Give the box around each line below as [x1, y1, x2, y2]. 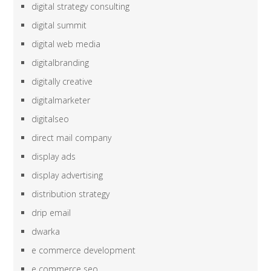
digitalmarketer [31, 94, 91, 106]
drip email [31, 207, 71, 219]
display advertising [31, 169, 103, 181]
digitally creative [31, 76, 93, 88]
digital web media [31, 38, 101, 50]
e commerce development [31, 244, 136, 256]
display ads [31, 151, 76, 163]
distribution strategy [31, 188, 110, 200]
